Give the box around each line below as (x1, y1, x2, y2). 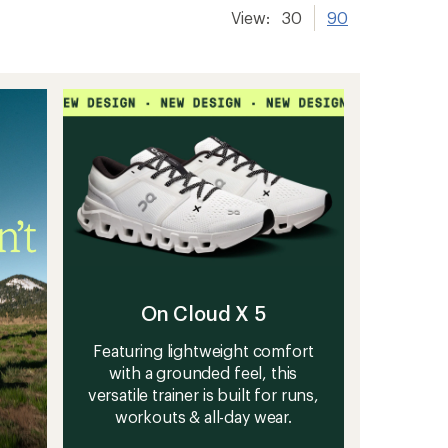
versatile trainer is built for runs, (87, 385, 319, 405)
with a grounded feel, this (109, 363, 298, 383)
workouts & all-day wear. (114, 407, 292, 427)
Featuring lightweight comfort (93, 341, 314, 361)
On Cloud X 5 (140, 301, 266, 326)
